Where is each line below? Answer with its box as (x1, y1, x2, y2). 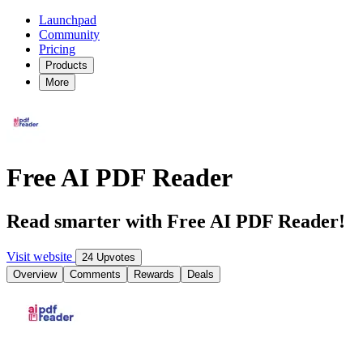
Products (45, 59, 88, 71)
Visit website (6, 249, 75, 263)
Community (39, 28, 100, 41)
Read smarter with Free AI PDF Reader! (6, 210, 345, 232)
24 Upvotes (82, 250, 135, 263)
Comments (70, 267, 121, 280)
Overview (13, 267, 57, 280)
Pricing (39, 42, 75, 56)
